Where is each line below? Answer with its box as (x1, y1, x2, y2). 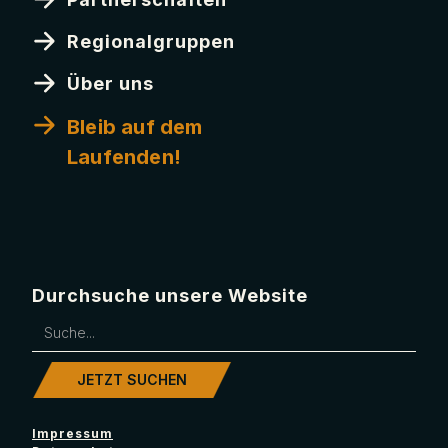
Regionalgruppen (67, 31, 235, 52)
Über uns (67, 73, 154, 94)
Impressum (32, 426, 113, 441)
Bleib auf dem (67, 115, 203, 139)
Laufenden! (67, 145, 181, 169)
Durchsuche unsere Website (32, 285, 308, 306)
